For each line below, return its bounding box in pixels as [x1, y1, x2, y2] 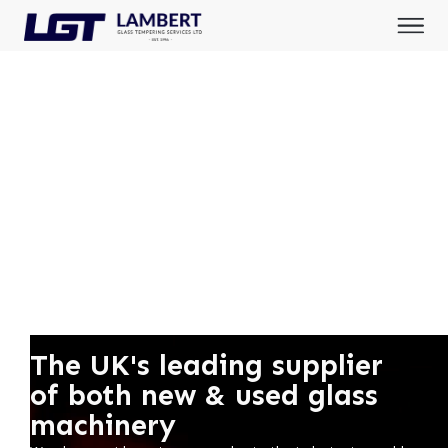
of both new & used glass [30, 378, 378, 413]
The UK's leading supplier [30, 348, 383, 383]
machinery [30, 408, 176, 443]
